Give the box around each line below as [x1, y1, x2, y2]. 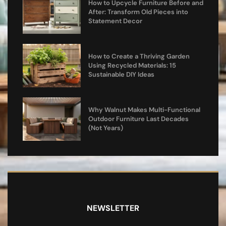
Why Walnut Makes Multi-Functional [88, 105, 200, 114]
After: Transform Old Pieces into [88, 7, 188, 16]
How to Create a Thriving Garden [88, 51, 190, 61]
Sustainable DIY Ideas [88, 70, 154, 79]
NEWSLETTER [87, 202, 139, 213]
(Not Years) [88, 123, 123, 132]
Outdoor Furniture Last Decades [88, 114, 189, 123]
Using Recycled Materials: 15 [88, 61, 176, 70]
